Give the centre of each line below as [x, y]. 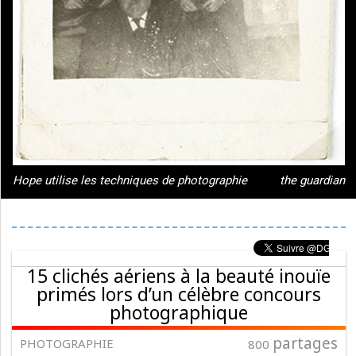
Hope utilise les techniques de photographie [130, 180]
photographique [179, 312]
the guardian [312, 180]
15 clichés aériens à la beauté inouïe [179, 276]
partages [305, 343]
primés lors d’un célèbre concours [179, 294]
